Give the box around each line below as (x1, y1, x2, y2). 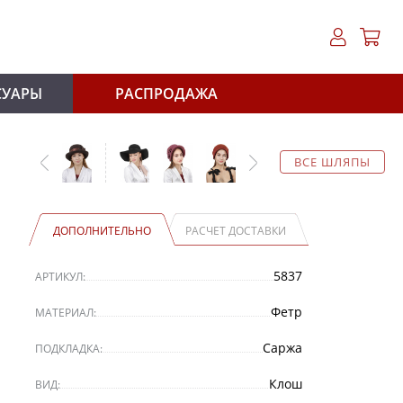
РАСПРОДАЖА (114, 84, 218, 103)
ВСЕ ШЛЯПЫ (294, 154, 371, 170)
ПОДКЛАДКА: (35, 341, 103, 356)
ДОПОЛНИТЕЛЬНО (52, 223, 151, 238)
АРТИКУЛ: (35, 269, 86, 284)
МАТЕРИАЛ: (35, 305, 97, 320)
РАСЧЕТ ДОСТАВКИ (184, 223, 286, 238)
